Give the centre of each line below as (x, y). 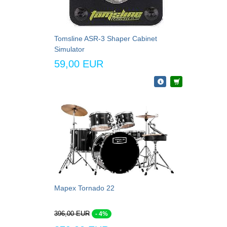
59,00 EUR (79, 64)
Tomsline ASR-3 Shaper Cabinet (106, 38)
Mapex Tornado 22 (84, 188)
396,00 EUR (72, 213)
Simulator (69, 49)
